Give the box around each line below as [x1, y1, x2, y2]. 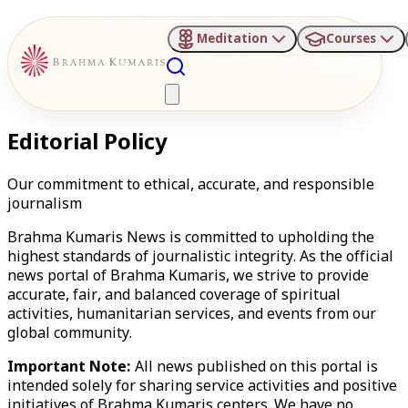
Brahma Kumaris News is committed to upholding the [7, 229, 374, 249]
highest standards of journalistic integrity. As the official [7, 248, 393, 268]
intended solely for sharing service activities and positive [7, 377, 397, 397]
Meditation [196, 31, 268, 47]
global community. [7, 324, 132, 344]
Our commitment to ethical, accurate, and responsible [7, 176, 374, 196]
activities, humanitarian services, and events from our [7, 305, 376, 325]
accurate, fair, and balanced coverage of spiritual [7, 286, 341, 306]
